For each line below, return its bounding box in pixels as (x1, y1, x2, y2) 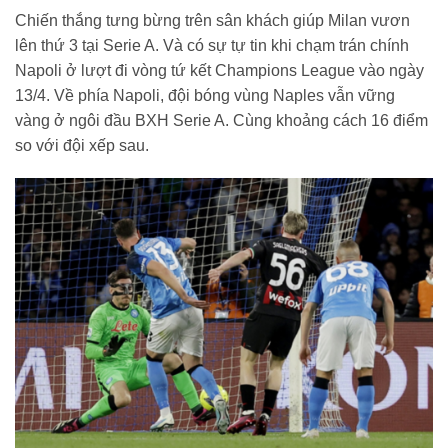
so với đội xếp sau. (15, 136, 149, 154)
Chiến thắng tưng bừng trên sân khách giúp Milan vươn (15, 11, 410, 29)
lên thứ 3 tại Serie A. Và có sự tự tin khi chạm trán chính (15, 36, 409, 54)
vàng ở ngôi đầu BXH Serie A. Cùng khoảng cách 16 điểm (15, 111, 428, 129)
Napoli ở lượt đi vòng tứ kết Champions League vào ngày (15, 61, 424, 79)
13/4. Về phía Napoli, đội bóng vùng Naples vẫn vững (15, 86, 395, 104)
